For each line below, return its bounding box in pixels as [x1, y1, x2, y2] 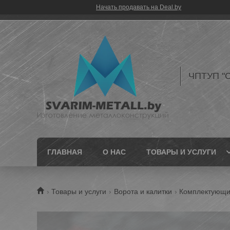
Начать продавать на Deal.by [96, 4, 181, 11]
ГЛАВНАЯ [47, 148, 82, 156]
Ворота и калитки [113, 187, 172, 196]
